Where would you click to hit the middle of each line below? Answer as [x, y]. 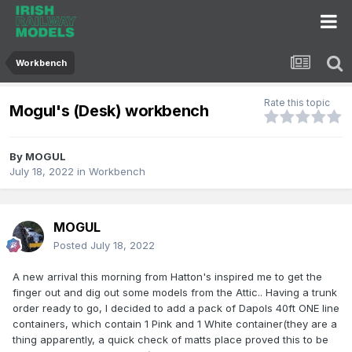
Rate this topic [297, 103]
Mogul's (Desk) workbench [109, 110]
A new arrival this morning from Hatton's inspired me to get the [167, 277]
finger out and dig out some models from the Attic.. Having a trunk [175, 293]
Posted [72, 246]
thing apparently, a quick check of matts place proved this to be [170, 340]
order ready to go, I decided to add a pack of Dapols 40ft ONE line [176, 308]
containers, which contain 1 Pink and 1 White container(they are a [175, 324]
